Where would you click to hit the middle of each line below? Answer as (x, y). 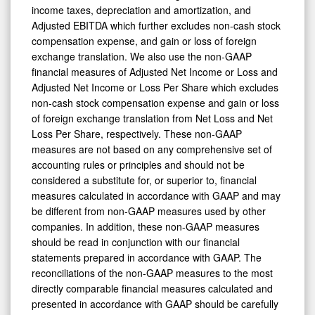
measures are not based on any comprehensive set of (152, 149)
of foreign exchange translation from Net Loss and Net (152, 118)
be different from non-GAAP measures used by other (149, 211)
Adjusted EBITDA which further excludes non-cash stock (156, 26)
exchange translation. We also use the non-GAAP (142, 57)
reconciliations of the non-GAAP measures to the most (152, 273)
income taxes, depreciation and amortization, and (141, 10)
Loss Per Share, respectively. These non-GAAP (137, 134)
